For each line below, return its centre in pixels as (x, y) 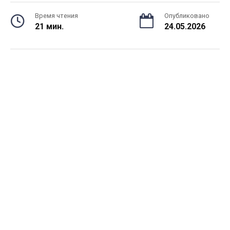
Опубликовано (187, 16)
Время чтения (56, 16)
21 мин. (49, 26)
